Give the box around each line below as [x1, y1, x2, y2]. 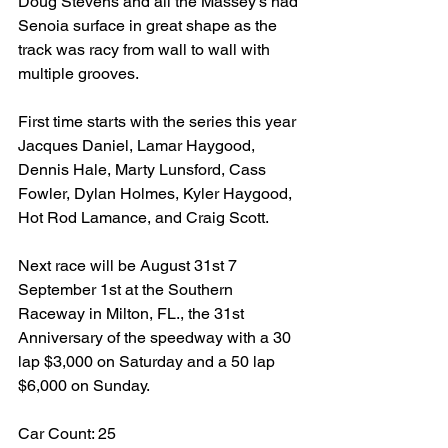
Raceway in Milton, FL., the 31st [18, 304, 248, 324]
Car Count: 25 [18, 424, 116, 444]
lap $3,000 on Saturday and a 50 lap [18, 352, 279, 372]
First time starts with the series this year [18, 112, 300, 132]
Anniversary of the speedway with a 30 [18, 328, 295, 348]
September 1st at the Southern [18, 280, 237, 300]
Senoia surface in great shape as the [18, 16, 281, 36]
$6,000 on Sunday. [18, 376, 150, 396]
